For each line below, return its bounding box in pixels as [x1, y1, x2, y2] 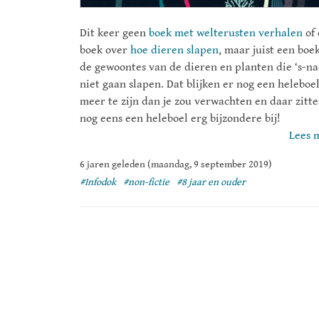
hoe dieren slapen [130, 43, 219, 58]
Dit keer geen [80, 26, 149, 41]
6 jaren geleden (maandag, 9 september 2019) [80, 159, 272, 171]
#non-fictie [123, 177, 169, 189]
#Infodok [80, 177, 116, 189]
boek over [80, 43, 130, 58]
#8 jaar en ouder [177, 177, 246, 189]
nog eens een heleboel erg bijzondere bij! [80, 112, 281, 126]
